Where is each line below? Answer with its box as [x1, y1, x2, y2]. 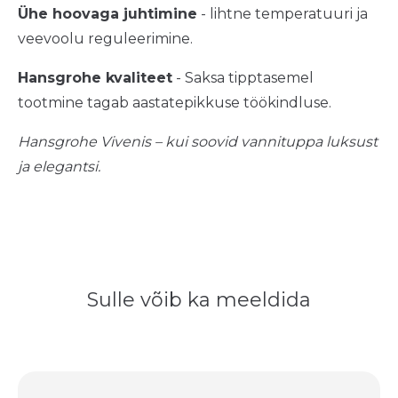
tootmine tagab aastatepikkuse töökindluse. [18, 93, 331, 111]
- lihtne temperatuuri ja [197, 4, 368, 22]
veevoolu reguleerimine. [18, 29, 193, 47]
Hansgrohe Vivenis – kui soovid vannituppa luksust [18, 132, 378, 150]
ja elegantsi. [18, 157, 100, 175]
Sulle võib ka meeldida [87, 287, 311, 312]
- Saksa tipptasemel [172, 68, 314, 86]
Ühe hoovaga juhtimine [18, 4, 197, 22]
